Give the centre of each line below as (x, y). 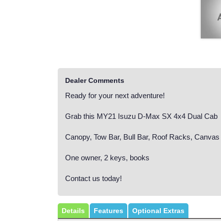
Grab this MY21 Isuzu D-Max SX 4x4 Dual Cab (141, 116)
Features (109, 211)
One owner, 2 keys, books (107, 158)
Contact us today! (93, 179)
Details (73, 211)
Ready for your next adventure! (115, 96)
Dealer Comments (95, 81)
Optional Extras (158, 211)
